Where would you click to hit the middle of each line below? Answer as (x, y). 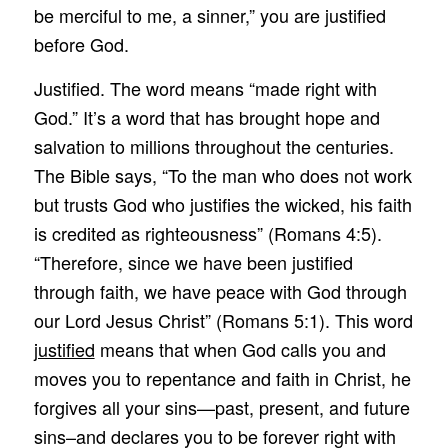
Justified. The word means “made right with (205, 87)
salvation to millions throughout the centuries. (213, 145)
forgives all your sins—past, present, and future (221, 406)
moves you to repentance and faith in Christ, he (222, 377)
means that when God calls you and (240, 348)
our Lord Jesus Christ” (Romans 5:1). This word (223, 319)
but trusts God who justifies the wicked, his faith (222, 203)
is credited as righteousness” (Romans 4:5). (207, 232)
